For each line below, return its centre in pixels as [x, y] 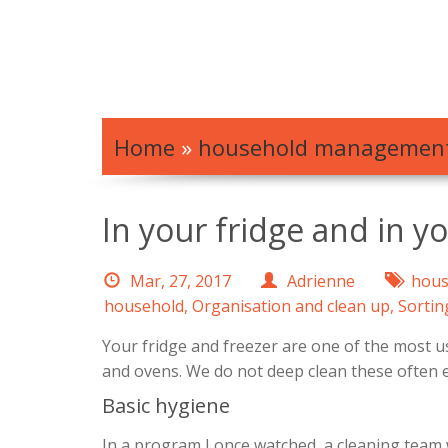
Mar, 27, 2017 [180, 281]
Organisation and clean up [291, 306]
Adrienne [321, 281]
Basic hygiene [166, 405]
